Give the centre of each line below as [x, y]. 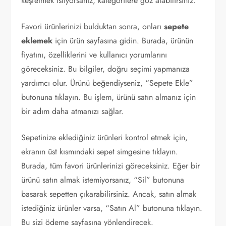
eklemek [37, 41]
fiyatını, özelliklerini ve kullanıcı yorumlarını [94, 55]
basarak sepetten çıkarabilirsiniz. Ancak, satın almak [109, 194]
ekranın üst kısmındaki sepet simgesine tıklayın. [100, 152]
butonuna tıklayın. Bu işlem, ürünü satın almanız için [109, 97]
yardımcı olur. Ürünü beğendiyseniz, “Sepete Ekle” [107, 83]
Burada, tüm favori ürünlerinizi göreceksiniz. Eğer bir [111, 166]
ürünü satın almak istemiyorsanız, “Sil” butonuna [103, 180]
